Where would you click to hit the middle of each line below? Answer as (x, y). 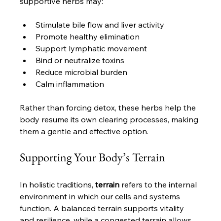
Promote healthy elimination (88, 37)
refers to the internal (159, 185)
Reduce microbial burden (82, 72)
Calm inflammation (70, 84)
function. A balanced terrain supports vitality (103, 208)
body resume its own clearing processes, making (110, 120)
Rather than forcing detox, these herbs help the (109, 108)
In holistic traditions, (58, 185)
